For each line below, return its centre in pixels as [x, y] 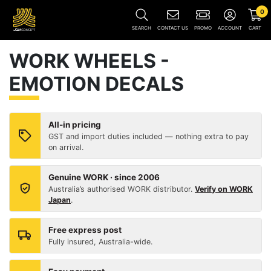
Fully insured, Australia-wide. [100, 242]
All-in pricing [75, 125]
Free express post [85, 230]
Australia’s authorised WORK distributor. [122, 189]
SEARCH [142, 28]
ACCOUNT [230, 28]
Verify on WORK [224, 189]
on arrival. [66, 147]
